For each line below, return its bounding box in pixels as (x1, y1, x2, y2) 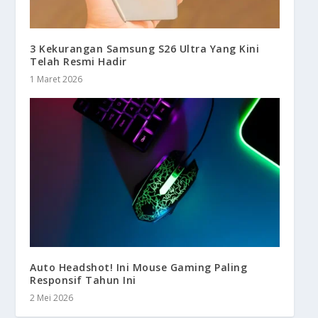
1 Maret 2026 (30, 72, 83, 85)
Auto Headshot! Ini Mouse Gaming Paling (30, 261, 248, 275)
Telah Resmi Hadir (30, 54, 127, 68)
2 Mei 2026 (30, 292, 74, 305)
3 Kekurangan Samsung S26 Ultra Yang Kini (30, 41, 260, 55)
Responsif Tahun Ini (30, 273, 136, 287)
